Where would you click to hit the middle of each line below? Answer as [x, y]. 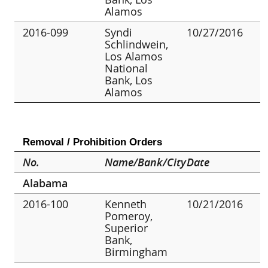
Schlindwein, [137, 44]
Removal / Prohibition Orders [92, 142]
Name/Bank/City [146, 162]
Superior [127, 228]
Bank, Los [129, 80]
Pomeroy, [129, 216]
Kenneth [126, 204]
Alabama [45, 183]
